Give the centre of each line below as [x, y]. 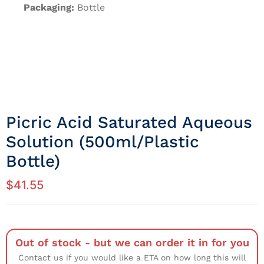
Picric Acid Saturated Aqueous [129, 123]
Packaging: [49, 8]
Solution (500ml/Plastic [103, 142]
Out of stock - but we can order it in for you [132, 243]
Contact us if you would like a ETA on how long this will [132, 258]
